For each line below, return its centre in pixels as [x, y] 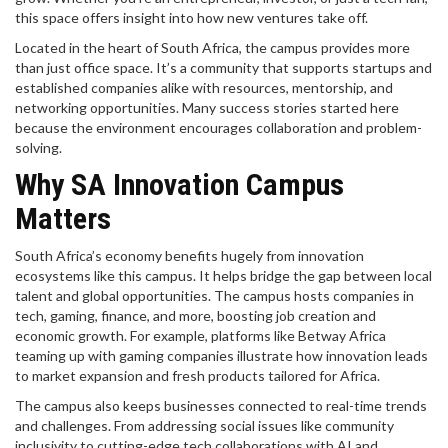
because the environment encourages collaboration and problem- [218, 127]
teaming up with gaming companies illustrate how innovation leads [221, 355]
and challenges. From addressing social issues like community [204, 425]
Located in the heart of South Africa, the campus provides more [212, 47]
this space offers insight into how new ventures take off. [191, 17]
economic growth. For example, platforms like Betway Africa [200, 335]
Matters [63, 218]
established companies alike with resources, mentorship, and [204, 87]
